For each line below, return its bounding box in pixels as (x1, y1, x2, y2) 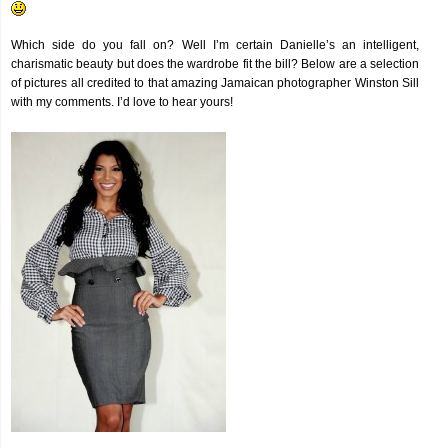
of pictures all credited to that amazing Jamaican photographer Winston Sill (11, 76, 419, 90)
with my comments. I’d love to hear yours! (11, 95, 233, 109)
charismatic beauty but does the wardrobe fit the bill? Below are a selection (11, 57, 419, 71)
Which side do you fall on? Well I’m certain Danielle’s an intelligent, (11, 38, 419, 52)
